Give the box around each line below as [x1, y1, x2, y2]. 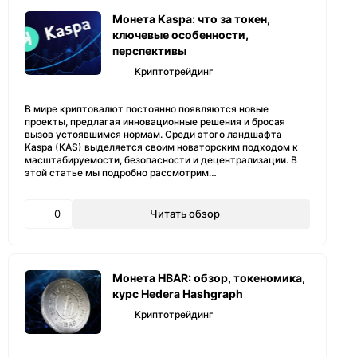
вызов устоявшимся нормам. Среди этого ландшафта [25, 128, 282, 140]
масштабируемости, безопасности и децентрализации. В [25, 154, 297, 166]
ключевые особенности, [112, 28, 249, 41]
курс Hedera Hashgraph [112, 287, 243, 300]
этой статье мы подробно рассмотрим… [25, 167, 217, 178]
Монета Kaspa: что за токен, [112, 12, 270, 25]
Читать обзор [149, 207, 220, 220]
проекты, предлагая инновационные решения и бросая [25, 116, 285, 127]
